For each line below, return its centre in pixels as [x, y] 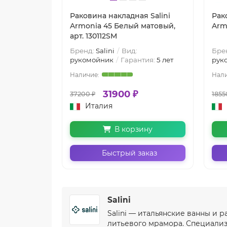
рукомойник [92, 60]
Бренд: [83, 50]
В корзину [134, 129]
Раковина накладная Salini [120, 15]
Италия [99, 106]
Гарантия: [138, 60]
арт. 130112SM [93, 36]
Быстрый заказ [129, 153]
